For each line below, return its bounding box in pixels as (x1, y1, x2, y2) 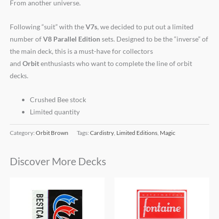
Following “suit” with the (10, 22, 86, 31)
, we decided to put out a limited (97, 22, 194, 31)
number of (10, 34, 43, 43)
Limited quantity (30, 107, 80, 116)
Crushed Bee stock (30, 95, 87, 104)
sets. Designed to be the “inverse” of (100, 34, 208, 43)
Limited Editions (116, 129, 157, 137)
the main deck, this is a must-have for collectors (10, 46, 153, 55)
